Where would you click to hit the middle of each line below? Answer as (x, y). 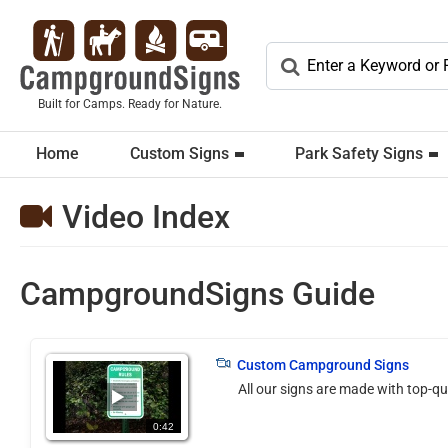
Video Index (146, 217)
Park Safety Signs (358, 153)
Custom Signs (179, 153)
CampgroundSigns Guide (197, 294)
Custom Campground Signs (323, 365)
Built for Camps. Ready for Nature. (130, 104)
